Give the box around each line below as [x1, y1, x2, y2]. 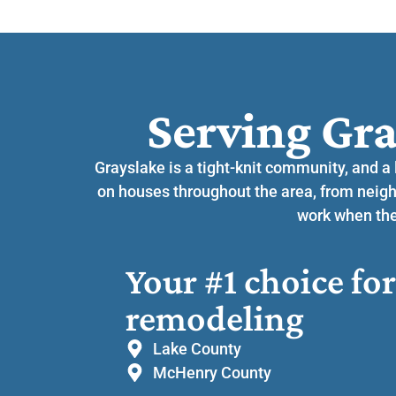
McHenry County [153, 362, 272, 382]
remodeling [126, 296, 304, 339]
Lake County [153, 339, 242, 358]
